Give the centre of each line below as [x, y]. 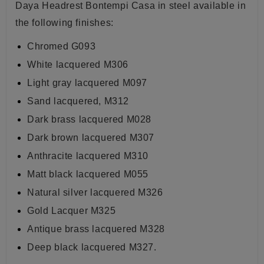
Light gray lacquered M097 [87, 83]
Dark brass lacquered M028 [89, 120]
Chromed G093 [62, 47]
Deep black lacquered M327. [92, 247]
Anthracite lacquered [75, 156]
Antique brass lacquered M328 [96, 229]
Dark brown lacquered [78, 138]
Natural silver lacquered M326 [95, 193]
